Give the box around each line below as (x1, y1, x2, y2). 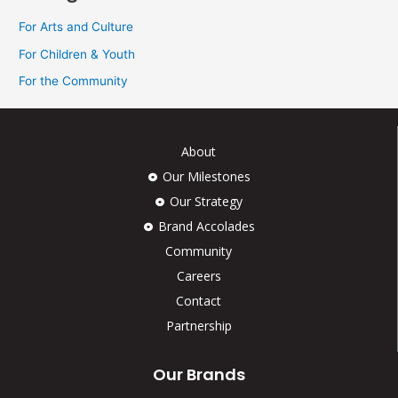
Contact (176, 291, 221, 309)
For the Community (19, 73, 129, 88)
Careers (176, 267, 221, 284)
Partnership (165, 316, 232, 334)
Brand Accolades (157, 217, 255, 235)
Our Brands (153, 362, 245, 386)
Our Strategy (170, 192, 243, 210)
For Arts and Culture (19, 20, 134, 35)
